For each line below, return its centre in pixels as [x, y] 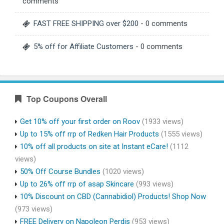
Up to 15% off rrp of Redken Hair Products [89, 134]
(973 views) [34, 209]
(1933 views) [162, 121]
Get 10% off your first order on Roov [80, 121]
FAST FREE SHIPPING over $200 [86, 23]
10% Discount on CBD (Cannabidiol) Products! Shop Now [113, 196]
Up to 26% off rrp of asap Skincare [77, 184]
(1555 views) [181, 134]
